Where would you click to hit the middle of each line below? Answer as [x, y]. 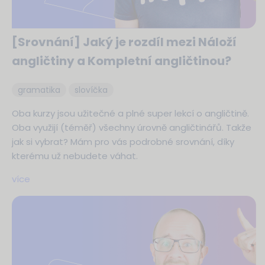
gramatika [39, 90]
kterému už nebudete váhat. [75, 156]
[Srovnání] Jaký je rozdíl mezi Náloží [124, 42]
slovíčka [91, 90]
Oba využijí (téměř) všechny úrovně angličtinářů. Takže [132, 128]
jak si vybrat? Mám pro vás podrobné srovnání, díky [123, 142]
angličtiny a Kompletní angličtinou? [122, 61]
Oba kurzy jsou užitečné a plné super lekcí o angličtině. [130, 114]
